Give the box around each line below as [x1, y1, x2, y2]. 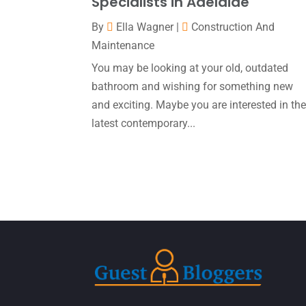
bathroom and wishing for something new [92, 80, 294, 94]
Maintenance [92, 39, 155, 53]
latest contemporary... [92, 117, 196, 130]
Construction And [191, 20, 275, 34]
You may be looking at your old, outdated [92, 61, 289, 75]
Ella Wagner [116, 20, 174, 34]
